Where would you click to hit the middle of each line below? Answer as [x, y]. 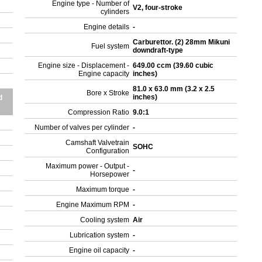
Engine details [107, 27]
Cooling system [105, 220]
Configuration [108, 151]
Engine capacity [104, 74]
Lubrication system [100, 235]
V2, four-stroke [159, 8]
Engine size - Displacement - [84, 65]
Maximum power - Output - [88, 166]
